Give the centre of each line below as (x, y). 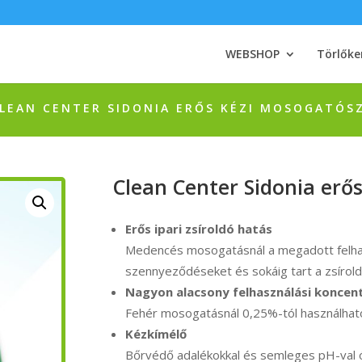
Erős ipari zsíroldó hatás (199, 229)
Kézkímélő (156, 334)
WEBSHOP (252, 54)
